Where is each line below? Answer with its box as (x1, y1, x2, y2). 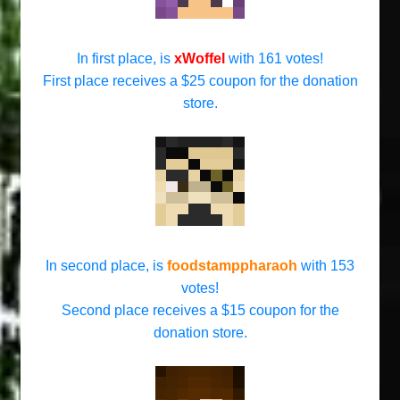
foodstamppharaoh (167, 258, 301, 273)
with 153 (301, 258, 354, 273)
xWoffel (174, 51, 229, 66)
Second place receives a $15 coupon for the (61, 303, 339, 318)
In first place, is (77, 51, 174, 66)
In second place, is (46, 258, 163, 273)
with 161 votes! (229, 51, 323, 66)
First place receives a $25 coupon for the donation (42, 73, 358, 88)
